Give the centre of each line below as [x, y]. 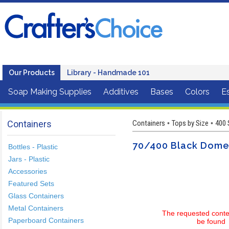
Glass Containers [36, 196]
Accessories [28, 171]
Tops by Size [190, 123]
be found [211, 221]
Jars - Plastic [29, 159]
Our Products [32, 73]
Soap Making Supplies [50, 92]
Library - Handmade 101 [108, 73]
